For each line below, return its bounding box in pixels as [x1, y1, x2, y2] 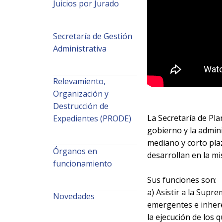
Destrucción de [53, 100, 109, 111]
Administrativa [53, 43, 107, 54]
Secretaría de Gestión [53, 30, 132, 42]
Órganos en [53, 145, 97, 157]
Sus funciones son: [147, 174, 217, 185]
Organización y [53, 88, 109, 99]
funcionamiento [53, 158, 112, 169]
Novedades [53, 190, 95, 202]
